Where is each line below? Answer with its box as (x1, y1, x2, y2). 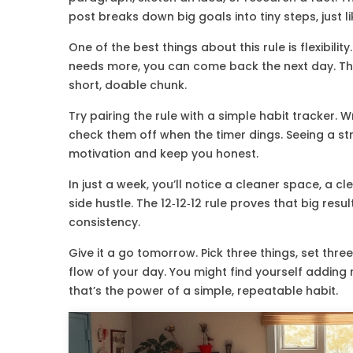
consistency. (69, 214, 140, 230)
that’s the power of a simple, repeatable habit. (69, 283, 338, 299)
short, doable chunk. (69, 77, 187, 93)
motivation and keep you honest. (69, 146, 258, 162)
